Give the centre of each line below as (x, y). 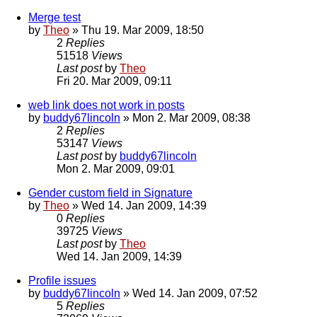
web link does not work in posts (106, 105)
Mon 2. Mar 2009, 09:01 (116, 169)
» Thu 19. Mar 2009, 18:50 (137, 30)
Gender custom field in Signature (110, 193)
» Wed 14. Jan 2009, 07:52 (189, 294)
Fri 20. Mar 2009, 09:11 (114, 81)
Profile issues (62, 281)
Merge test (54, 18)
